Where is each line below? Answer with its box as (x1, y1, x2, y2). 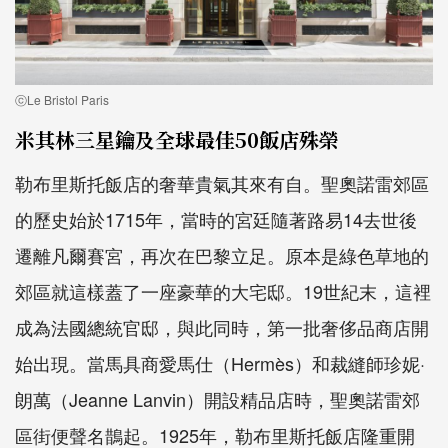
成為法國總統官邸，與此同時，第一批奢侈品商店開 (15, 313, 429, 340)
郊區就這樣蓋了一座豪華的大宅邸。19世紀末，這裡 (15, 277, 431, 304)
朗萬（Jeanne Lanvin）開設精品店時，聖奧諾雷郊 (15, 385, 420, 412)
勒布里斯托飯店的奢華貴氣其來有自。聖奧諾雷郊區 (15, 169, 429, 196)
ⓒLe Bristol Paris (15, 90, 109, 108)
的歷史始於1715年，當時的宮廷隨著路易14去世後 (15, 205, 417, 232)
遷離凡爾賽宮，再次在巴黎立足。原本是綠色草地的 (15, 241, 429, 268)
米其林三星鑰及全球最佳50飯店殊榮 (15, 124, 339, 154)
